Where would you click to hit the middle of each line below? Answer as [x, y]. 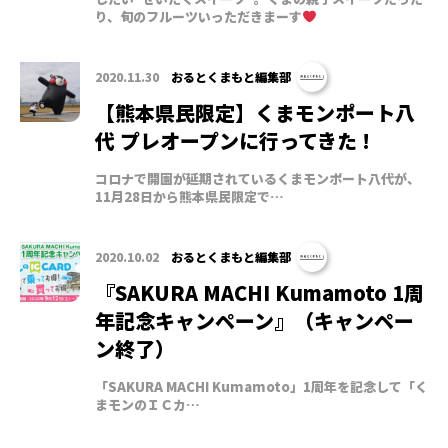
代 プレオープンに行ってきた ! [232, 140]
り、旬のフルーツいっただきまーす [198, 16]
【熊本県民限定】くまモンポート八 [255, 112]
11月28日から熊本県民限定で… [189, 196]
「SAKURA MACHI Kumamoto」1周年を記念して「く [261, 386]
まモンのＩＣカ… [147, 404]
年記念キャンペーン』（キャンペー [254, 320]
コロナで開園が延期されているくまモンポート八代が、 [257, 178]
